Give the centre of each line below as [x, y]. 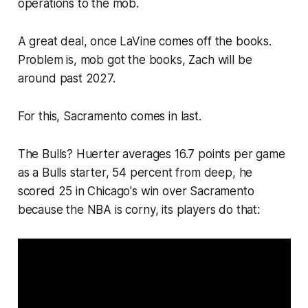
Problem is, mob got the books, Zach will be [135, 60]
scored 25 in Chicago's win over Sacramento [136, 191]
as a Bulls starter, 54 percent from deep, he [135, 173]
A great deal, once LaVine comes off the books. [144, 42]
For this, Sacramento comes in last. [109, 117]
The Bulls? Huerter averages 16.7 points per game [151, 154]
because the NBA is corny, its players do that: [139, 210]
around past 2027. [66, 79]
